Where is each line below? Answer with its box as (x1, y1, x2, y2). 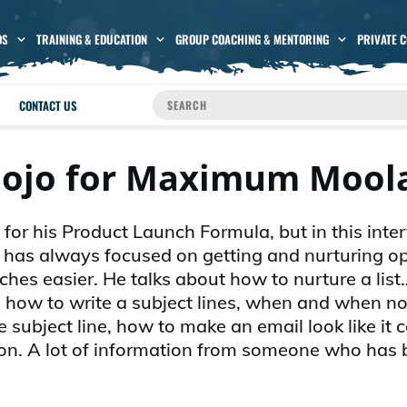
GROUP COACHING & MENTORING (174, 30, 329, 49)
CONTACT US (19, 95, 78, 114)
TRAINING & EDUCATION (35, 30, 147, 49)
